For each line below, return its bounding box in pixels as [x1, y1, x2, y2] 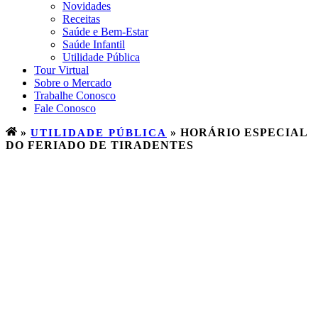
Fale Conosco [34, 102, 96, 114]
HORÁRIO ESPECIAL [180, 126, 307, 138]
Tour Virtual [34, 63, 89, 76]
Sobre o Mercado [34, 76, 111, 89]
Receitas [62, 12, 100, 25]
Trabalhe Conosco [34, 89, 116, 102]
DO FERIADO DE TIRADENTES [6, 138, 194, 151]
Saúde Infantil [62, 38, 125, 50]
